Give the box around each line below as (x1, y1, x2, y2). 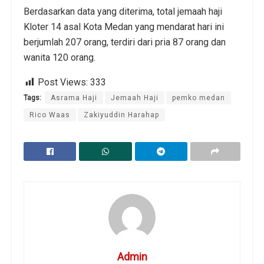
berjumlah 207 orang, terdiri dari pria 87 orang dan (24, 37, 226, 48)
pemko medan (172, 94, 225, 103)
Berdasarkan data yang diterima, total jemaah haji (24, 6, 222, 18)
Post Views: (38, 77, 88, 88)
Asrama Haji (51, 94, 97, 103)
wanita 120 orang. (24, 52, 95, 64)
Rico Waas (29, 111, 70, 120)
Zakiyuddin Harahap (84, 111, 159, 120)
